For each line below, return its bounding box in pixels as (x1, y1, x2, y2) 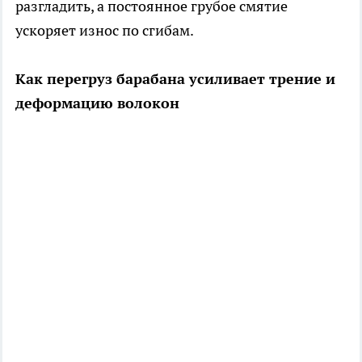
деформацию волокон (15, 94, 179, 113)
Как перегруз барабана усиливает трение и (15, 69, 335, 89)
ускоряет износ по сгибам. (15, 21, 194, 40)
